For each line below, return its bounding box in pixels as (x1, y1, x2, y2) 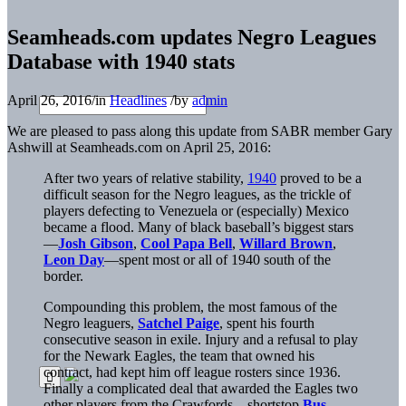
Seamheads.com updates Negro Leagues (7, 24, 376, 49)
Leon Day (43, 251, 104, 267)
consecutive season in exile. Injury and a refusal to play (43, 331, 358, 347)
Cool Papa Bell (140, 235, 232, 251)
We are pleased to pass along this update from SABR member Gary (7, 122, 392, 139)
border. (43, 267, 83, 284)
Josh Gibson (58, 235, 133, 251)
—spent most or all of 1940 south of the (104, 251, 331, 267)
